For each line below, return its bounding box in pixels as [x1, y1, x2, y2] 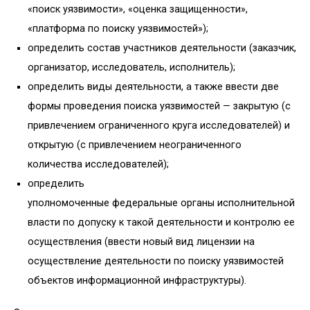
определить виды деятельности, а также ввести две [28, 81, 279, 93]
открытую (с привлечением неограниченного [28, 139, 241, 152]
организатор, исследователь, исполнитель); [28, 62, 235, 74]
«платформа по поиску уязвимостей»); [28, 23, 208, 35]
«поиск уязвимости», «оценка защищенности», [28, 3, 248, 16]
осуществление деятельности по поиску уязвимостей [28, 255, 284, 268]
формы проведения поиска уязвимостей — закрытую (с [28, 100, 291, 113]
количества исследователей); [28, 158, 169, 171]
